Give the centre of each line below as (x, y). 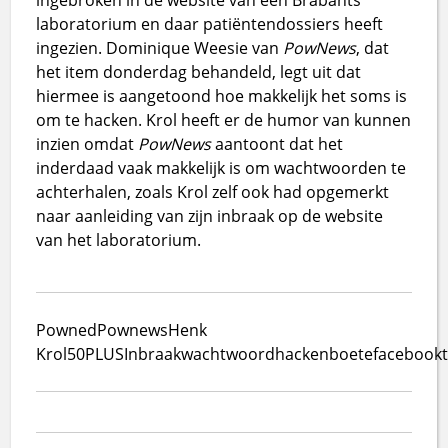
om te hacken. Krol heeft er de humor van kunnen (224, 119)
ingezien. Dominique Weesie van (160, 47)
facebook (408, 353)
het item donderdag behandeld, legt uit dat (199, 71)
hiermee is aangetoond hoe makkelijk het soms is (222, 95)
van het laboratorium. (119, 239)
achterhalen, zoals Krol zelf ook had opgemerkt (213, 191)
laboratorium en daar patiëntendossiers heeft (210, 23)
